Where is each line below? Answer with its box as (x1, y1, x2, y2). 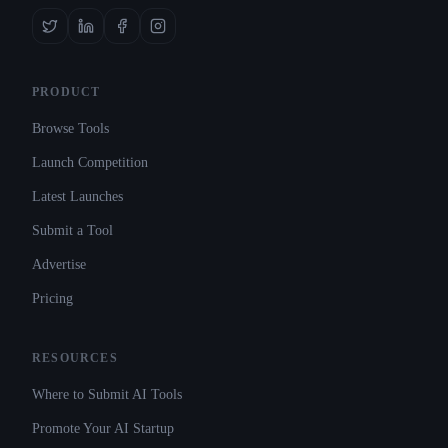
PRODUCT (32, 85, 101, 99)
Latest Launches (32, 189, 123, 204)
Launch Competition (32, 155, 148, 170)
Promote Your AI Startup (32, 421, 174, 436)
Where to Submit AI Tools (32, 387, 182, 402)
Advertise (32, 257, 86, 272)
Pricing (32, 291, 73, 306)
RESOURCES (32, 351, 118, 365)
